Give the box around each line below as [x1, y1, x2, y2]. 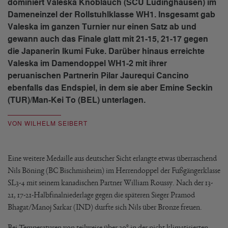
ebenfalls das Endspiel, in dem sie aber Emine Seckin [8, 82, 213, 94]
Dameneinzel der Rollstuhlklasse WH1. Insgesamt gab [8, 9, 215, 20]
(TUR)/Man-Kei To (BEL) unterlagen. [8, 95, 146, 106]
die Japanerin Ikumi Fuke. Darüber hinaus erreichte [8, 46, 205, 57]
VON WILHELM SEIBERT [8, 120, 88, 128]
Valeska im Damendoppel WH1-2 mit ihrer [8, 58, 167, 69]
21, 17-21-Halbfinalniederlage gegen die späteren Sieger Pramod [8, 190, 195, 199]
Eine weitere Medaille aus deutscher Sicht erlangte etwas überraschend [8, 154, 217, 162]
